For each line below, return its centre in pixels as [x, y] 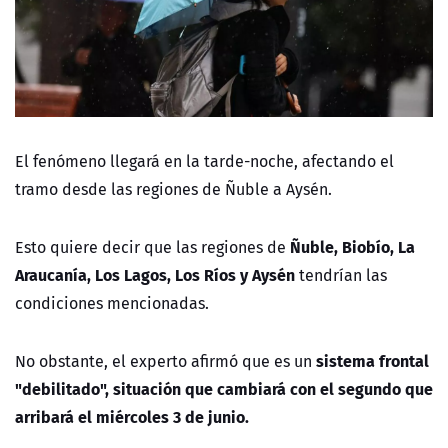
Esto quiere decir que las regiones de [150, 247]
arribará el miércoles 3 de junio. [132, 417]
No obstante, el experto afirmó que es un [163, 361]
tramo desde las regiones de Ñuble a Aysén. [173, 189]
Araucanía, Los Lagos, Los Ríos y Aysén [155, 275]
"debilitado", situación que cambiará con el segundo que [224, 389]
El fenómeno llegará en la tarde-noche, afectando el [204, 161]
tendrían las [343, 275]
